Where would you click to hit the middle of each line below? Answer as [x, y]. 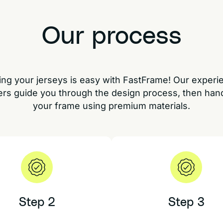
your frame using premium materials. [111, 106]
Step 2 [37, 203]
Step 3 [186, 203]
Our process [111, 36]
